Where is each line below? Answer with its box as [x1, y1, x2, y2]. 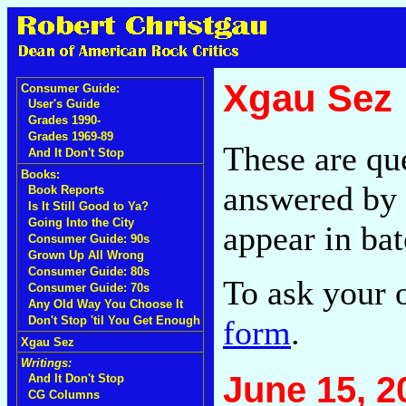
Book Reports [28, 183, 104, 197]
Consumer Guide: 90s [28, 232, 150, 246]
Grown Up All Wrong [28, 248, 144, 262]
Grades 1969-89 [28, 130, 113, 143]
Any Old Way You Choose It [28, 297, 183, 311]
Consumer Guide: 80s [28, 265, 150, 278]
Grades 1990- [28, 113, 101, 127]
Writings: [21, 356, 72, 370]
